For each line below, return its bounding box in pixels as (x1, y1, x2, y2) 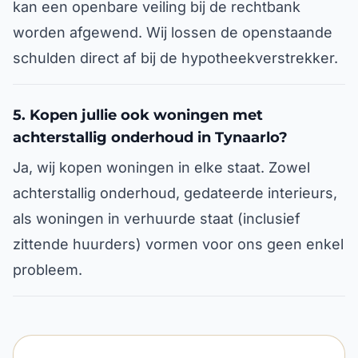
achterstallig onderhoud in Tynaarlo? (13, 129, 288, 146)
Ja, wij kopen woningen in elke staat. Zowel (13, 159, 310, 176)
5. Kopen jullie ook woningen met (13, 106, 263, 124)
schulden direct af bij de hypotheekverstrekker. (13, 50, 338, 66)
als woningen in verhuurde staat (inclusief (13, 210, 300, 227)
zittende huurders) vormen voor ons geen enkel (13, 236, 344, 253)
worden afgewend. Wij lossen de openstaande (13, 24, 332, 41)
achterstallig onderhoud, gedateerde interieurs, (13, 185, 337, 201)
